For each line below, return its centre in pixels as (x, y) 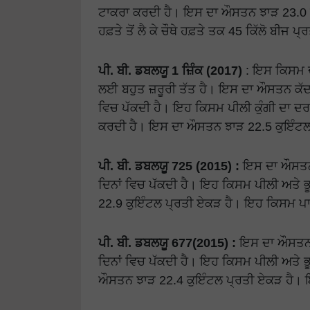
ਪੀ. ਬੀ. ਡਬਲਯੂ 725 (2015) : (169, 166)
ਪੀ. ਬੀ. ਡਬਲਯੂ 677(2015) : (167, 243)
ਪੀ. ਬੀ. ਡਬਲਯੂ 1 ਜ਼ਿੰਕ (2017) (170, 71)
